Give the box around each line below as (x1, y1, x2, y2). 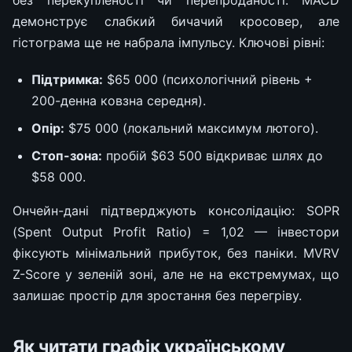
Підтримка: (31, 71, 103, 87)
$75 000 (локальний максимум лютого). (64, 119, 318, 136)
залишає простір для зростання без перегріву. (13, 287, 302, 303)
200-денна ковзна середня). (31, 92, 206, 108)
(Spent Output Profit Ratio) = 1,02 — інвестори (13, 223, 339, 240)
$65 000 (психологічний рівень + (103, 71, 313, 87)
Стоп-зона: (31, 147, 102, 163)
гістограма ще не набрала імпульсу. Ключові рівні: (13, 34, 324, 50)
